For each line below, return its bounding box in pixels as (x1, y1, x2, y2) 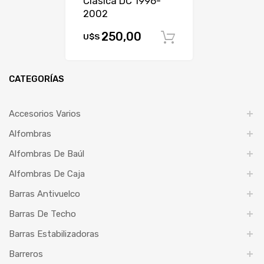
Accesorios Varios (9, 108, 81, 119)
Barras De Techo (9, 208, 76, 219)
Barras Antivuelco (9, 188, 80, 199)
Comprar (203, 33, 236, 43)
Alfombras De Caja (9, 168, 85, 179)
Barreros (9, 248, 43, 259)
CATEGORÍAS (9, 73, 64, 84)
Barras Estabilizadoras (9, 228, 99, 239)
